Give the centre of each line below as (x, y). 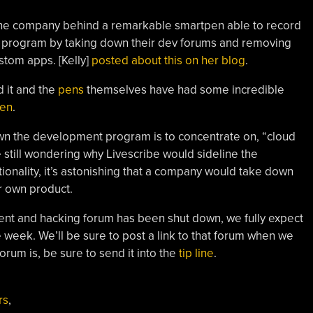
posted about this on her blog (168, 60)
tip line (196, 253)
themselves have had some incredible (184, 89)
